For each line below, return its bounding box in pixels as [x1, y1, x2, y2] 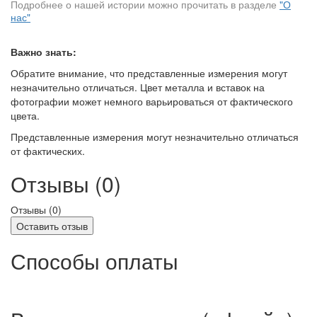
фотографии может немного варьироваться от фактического [11, 94, 293, 109]
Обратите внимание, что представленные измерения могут [11, 66, 287, 81]
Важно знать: [11, 45, 76, 59]
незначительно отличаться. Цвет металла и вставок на [11, 80, 265, 95]
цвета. [11, 108, 40, 123]
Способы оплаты [11, 246, 178, 277]
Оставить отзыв [16, 219, 88, 234]
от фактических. [11, 144, 85, 158]
